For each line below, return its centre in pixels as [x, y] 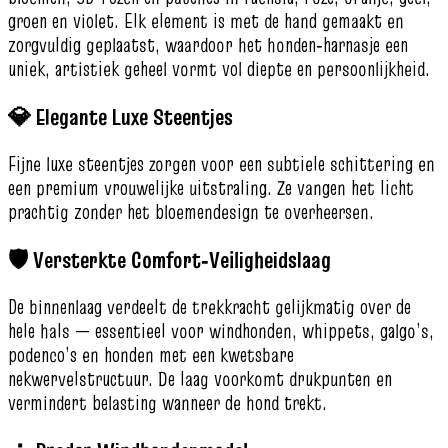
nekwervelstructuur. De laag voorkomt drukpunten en [200, 379]
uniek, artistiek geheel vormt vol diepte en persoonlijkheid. [219, 68]
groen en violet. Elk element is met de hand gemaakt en [206, 20]
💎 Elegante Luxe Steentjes [120, 116]
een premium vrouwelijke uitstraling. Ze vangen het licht [211, 187]
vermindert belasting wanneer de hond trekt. [167, 403]
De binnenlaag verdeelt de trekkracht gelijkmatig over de [209, 307]
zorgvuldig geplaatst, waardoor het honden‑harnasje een [208, 44]
